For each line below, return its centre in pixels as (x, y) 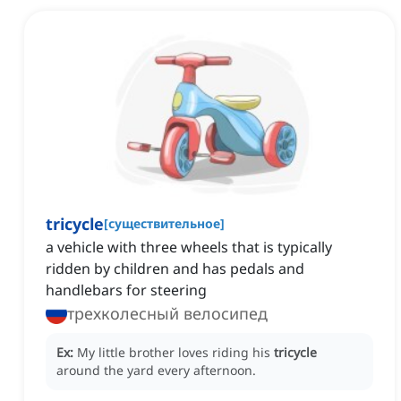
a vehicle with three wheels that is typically (189, 247)
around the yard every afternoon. (156, 371)
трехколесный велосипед (167, 314)
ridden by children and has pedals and (175, 269)
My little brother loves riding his (175, 353)
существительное (164, 224)
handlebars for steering (126, 290)
